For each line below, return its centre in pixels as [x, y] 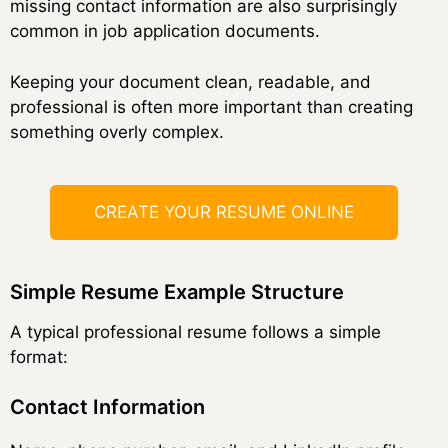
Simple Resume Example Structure [177, 291]
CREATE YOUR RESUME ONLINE [224, 211]
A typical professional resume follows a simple [195, 331]
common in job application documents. [165, 31]
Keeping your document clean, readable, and [190, 81]
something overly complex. [117, 131]
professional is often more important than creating [211, 106]
